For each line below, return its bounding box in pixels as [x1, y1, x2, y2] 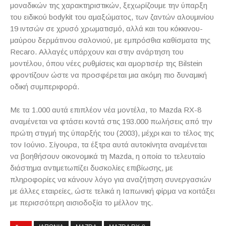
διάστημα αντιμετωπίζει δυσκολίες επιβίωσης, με [10, 163, 173, 172]
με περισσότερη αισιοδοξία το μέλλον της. [10, 198, 153, 207]
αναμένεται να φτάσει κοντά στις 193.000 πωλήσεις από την [10, 117, 212, 126]
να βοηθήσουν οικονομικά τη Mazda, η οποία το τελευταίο [10, 152, 205, 160]
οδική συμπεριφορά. [10, 82, 79, 91]
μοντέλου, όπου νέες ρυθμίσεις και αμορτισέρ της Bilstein [10, 59, 202, 68]
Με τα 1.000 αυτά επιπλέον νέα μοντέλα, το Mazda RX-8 [10, 105, 201, 114]
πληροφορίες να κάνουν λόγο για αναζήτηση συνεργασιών [10, 175, 211, 184]
